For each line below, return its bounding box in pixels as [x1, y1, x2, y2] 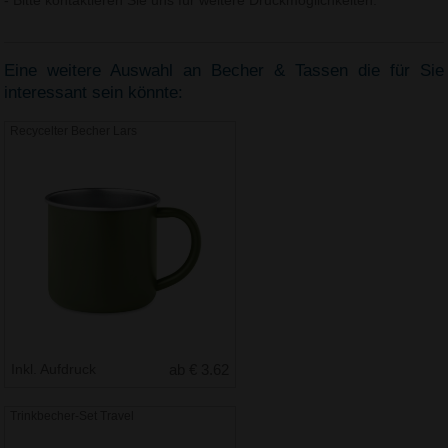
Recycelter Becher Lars [10, 123, 138, 138]
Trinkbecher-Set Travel [10, 408, 135, 423]
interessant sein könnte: [4, 83, 184, 103]
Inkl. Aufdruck [11, 360, 101, 377]
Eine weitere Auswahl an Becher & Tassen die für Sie [4, 61, 444, 81]
